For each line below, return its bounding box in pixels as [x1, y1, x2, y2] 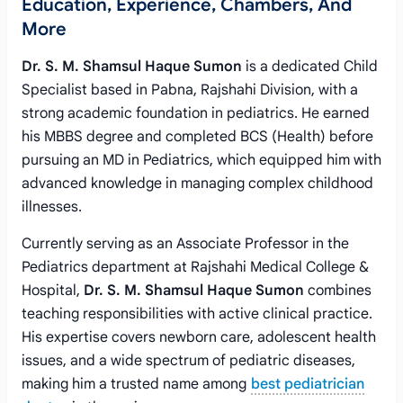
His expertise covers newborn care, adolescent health [22, 328, 376, 346]
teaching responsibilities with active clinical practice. [22, 305, 372, 323]
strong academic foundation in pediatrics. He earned [22, 104, 370, 122]
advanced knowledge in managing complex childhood [22, 175, 373, 193]
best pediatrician [251, 375, 364, 393]
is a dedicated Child [242, 58, 378, 76]
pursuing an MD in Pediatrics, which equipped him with [22, 151, 381, 169]
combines [304, 282, 372, 300]
